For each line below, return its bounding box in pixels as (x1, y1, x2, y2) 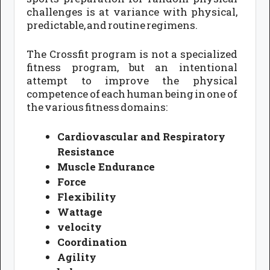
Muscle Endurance (57, 160, 155, 174)
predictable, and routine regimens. (27, 18, 198, 33)
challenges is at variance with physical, (27, 5, 237, 19)
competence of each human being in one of (27, 86, 237, 101)
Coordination (57, 235, 128, 250)
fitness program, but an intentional (27, 60, 237, 74)
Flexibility (57, 190, 117, 204)
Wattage (57, 205, 103, 219)
